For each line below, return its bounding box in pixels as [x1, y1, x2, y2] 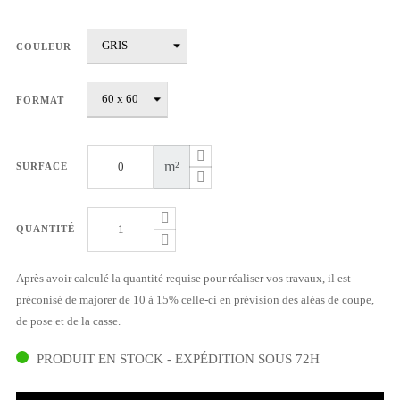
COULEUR [16, 40, 71, 52]
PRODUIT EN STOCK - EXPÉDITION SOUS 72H [37, 352, 320, 366]
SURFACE [16, 161, 68, 171]
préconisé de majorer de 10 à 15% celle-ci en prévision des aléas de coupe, [16, 294, 374, 306]
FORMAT [16, 94, 64, 105]
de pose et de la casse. [16, 315, 121, 328]
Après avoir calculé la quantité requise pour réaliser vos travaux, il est [16, 272, 351, 285]
